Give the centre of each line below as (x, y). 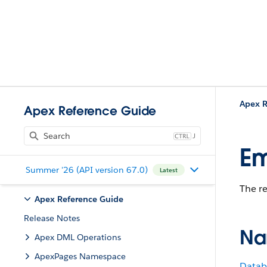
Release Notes (52, 218)
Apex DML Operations (78, 237)
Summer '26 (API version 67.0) (86, 170)
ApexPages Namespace (80, 256)
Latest (168, 170)
